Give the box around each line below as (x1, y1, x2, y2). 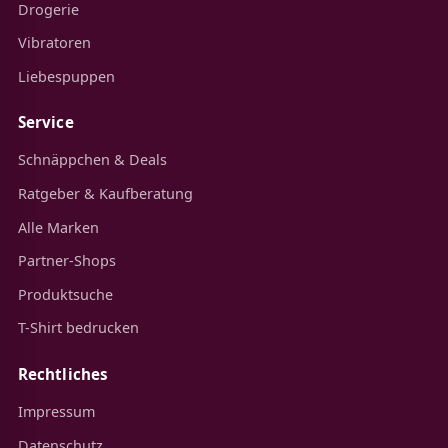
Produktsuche (17, 284, 113, 304)
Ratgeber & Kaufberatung (17, 183, 193, 203)
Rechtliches (17, 363, 109, 384)
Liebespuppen (17, 66, 115, 86)
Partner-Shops (17, 251, 116, 271)
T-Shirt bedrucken (17, 318, 139, 338)
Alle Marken (17, 217, 99, 237)
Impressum (17, 401, 95, 421)
